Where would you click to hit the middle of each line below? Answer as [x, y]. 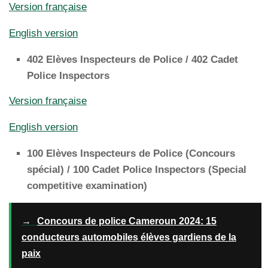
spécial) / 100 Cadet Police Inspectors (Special [137, 169]
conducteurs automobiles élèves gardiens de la [129, 237]
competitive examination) [87, 185]
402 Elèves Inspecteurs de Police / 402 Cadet [133, 59]
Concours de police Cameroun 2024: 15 [127, 221]
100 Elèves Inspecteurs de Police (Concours [131, 153]
